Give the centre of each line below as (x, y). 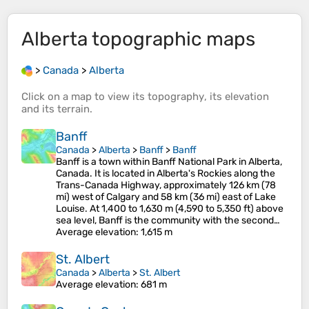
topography (176, 97)
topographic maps (171, 39)
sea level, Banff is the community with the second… (168, 221)
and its (39, 109)
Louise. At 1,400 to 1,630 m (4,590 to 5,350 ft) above (170, 209)
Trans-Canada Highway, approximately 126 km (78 (166, 186)
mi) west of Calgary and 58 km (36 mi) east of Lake (166, 197)
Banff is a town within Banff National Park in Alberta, (169, 162)
